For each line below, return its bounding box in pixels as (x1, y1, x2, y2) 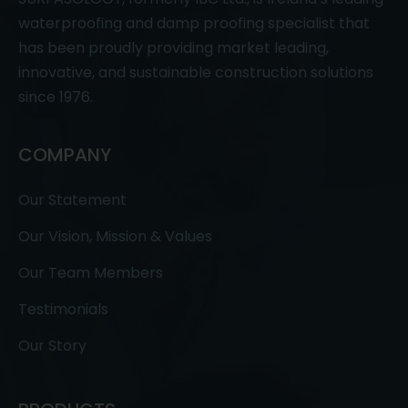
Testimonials (18, 298, 108, 320)
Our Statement (18, 189, 127, 210)
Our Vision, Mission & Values (18, 225, 212, 247)
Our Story (18, 334, 87, 356)
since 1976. (18, 86, 93, 107)
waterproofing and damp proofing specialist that (18, 12, 370, 34)
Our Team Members (18, 261, 163, 283)
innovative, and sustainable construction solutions (18, 61, 373, 83)
